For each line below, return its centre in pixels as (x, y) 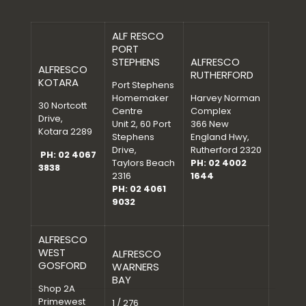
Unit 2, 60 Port (141, 124)
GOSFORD (62, 266)
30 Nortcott (62, 106)
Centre (127, 111)
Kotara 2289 (65, 132)
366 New (210, 124)
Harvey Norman (225, 98)
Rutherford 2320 (226, 150)
